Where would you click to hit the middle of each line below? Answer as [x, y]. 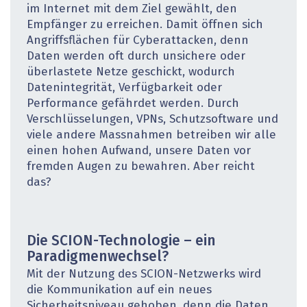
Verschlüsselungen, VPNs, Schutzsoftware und [152, 120]
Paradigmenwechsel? [98, 257]
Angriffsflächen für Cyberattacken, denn [138, 41]
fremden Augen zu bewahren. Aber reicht [141, 167]
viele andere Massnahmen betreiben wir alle [151, 136]
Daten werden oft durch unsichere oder [136, 57]
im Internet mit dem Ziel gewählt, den [132, 10]
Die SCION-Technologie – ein [121, 241]
